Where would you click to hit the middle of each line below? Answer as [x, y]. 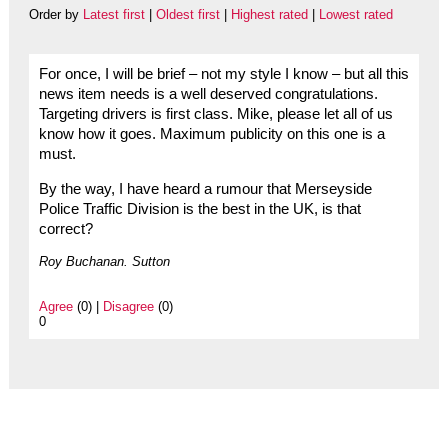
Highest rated [269, 15]
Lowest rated [355, 15]
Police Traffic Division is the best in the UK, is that [199, 208]
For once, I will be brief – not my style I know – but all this [223, 74]
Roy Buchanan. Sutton [104, 261]
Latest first [113, 15]
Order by [55, 15]
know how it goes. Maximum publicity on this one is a [211, 134]
